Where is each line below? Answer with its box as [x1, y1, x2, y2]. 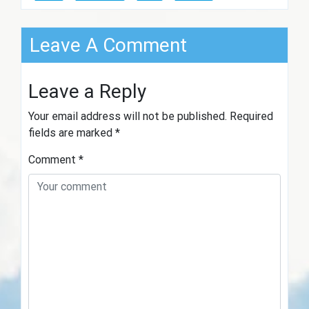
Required [230, 109, 273, 123]
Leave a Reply [28, 79, 146, 103]
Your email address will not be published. [28, 109, 227, 123]
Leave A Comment [30, 33, 187, 57]
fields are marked [28, 126, 115, 139]
